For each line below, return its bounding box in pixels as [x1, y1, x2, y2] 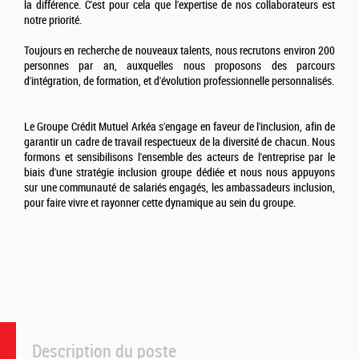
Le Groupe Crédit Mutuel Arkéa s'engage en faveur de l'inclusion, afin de [24, 120, 335, 135]
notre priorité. [24, 14, 82, 28]
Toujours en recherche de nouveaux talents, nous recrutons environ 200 [24, 44, 335, 58]
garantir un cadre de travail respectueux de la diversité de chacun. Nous [24, 135, 335, 150]
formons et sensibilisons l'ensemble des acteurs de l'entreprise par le [24, 151, 335, 165]
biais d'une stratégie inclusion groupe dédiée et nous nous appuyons [24, 166, 335, 180]
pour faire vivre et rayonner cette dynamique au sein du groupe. [24, 196, 296, 211]
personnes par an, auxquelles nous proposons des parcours [24, 59, 335, 74]
